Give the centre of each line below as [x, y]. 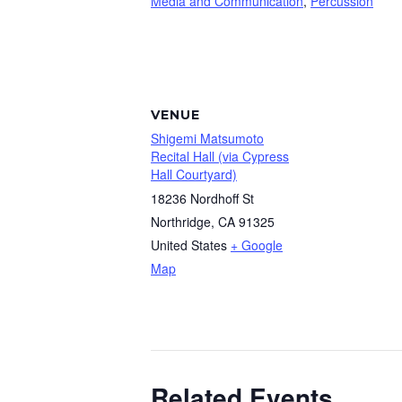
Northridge [181, 222]
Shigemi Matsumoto [207, 138]
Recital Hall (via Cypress [220, 156]
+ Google [257, 245]
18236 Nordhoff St [202, 198]
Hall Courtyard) [194, 174]
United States [189, 245]
